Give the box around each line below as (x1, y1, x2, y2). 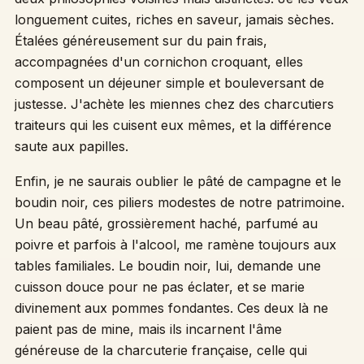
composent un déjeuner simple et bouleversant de (14, 74, 324, 91)
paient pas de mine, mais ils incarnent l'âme (14, 321, 282, 338)
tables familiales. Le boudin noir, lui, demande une (14, 258, 321, 275)
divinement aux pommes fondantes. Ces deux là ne (14, 300, 328, 317)
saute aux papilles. (14, 137, 128, 154)
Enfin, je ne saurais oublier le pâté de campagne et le (14, 173, 341, 190)
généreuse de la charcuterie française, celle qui (14, 342, 307, 359)
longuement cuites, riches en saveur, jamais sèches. (14, 11, 334, 28)
